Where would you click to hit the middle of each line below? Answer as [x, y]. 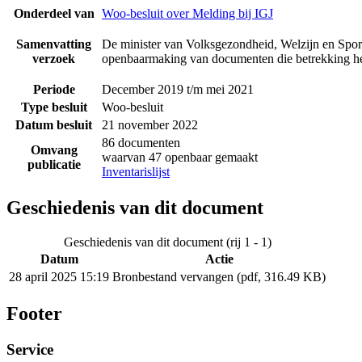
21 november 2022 [150, 124]
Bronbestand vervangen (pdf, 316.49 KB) [219, 277]
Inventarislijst [136, 171]
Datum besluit [54, 124]
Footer [34, 314]
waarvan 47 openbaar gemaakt [180, 157]
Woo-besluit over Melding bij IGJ [187, 13]
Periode [54, 89]
